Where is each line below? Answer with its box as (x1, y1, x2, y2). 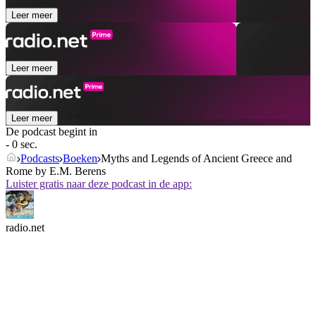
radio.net (6, 221, 44, 234)
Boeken (63, 152, 97, 165)
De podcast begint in (6, 126, 97, 138)
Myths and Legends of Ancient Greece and (101, 152, 292, 165)
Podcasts (20, 152, 59, 165)
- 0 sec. (6, 138, 37, 151)
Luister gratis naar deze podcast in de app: (6, 178, 192, 190)
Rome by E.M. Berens (6, 165, 106, 178)
